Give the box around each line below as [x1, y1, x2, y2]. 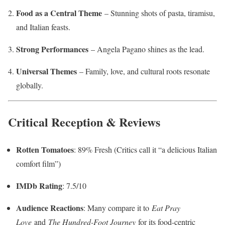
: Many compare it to [83, 202, 152, 213]
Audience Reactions [16, 202, 83, 214]
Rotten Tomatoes [16, 144, 74, 156]
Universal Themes [16, 65, 77, 77]
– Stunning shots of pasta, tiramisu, [102, 8, 215, 19]
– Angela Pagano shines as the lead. [88, 44, 204, 55]
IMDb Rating [16, 180, 62, 192]
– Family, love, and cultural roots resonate [77, 66, 210, 77]
